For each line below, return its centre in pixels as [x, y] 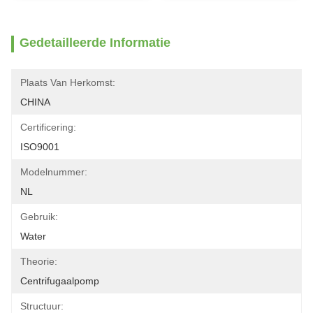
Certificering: [48, 127]
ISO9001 [40, 147]
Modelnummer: [54, 172]
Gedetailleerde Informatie [95, 43]
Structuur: [42, 306]
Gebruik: [39, 217]
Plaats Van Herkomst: [68, 82]
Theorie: [39, 261]
